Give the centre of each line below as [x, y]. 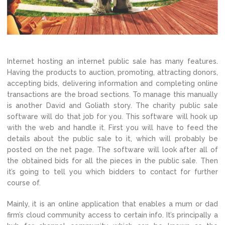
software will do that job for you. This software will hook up [113, 117]
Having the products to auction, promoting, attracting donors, [113, 73]
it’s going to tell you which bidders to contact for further [113, 172]
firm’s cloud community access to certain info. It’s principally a [113, 215]
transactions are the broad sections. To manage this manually [113, 95]
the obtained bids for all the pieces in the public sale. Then [113, 161]
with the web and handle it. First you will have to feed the [113, 128]
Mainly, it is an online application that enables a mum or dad [113, 204]
